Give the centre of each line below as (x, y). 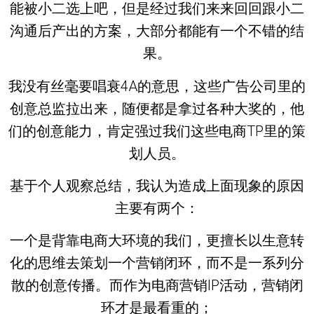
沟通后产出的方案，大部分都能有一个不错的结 (157, 31)
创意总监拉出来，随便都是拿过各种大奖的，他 (157, 108)
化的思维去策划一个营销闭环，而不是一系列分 (157, 263)
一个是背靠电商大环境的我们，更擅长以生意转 (157, 241)
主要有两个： (157, 209)
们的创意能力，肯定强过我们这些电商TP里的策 (157, 131)
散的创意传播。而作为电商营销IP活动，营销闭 (157, 286)
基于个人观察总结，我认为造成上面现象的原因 (157, 186)
